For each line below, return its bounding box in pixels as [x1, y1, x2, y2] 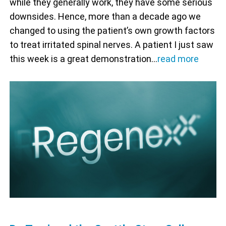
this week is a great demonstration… [9, 53, 157, 65]
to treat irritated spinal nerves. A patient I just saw [9, 39, 213, 50]
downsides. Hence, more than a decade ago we [9, 11, 201, 22]
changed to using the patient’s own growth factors [9, 25, 215, 36]
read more [157, 53, 199, 65]
